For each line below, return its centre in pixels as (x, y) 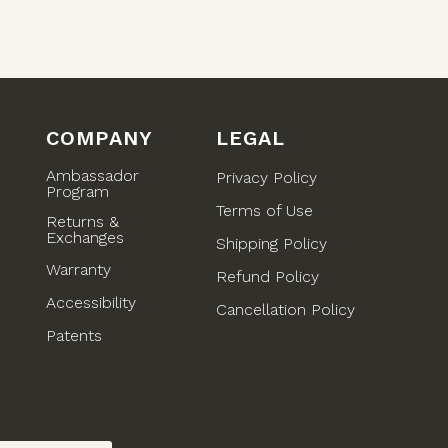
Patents (74, 335)
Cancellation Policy (285, 309)
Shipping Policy (271, 243)
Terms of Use (264, 210)
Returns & (82, 222)
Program (77, 192)
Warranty (78, 269)
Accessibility (91, 302)
